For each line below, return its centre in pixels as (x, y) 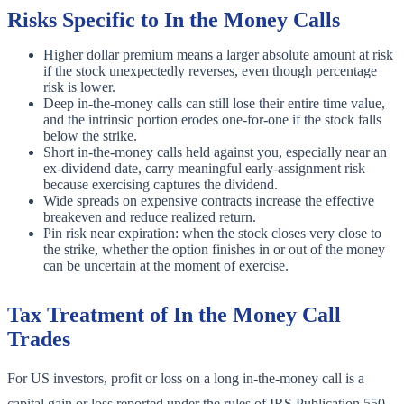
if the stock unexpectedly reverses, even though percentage (210, 71)
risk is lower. (79, 87)
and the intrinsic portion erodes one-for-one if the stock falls (212, 120)
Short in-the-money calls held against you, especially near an (215, 152)
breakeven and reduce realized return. (150, 217)
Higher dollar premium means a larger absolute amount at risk (218, 55)
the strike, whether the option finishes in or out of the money (214, 250)
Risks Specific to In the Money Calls (174, 20)
